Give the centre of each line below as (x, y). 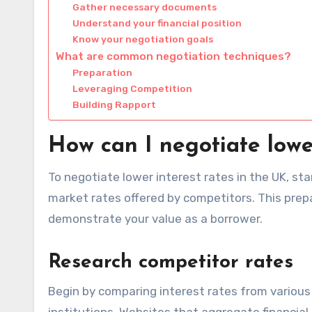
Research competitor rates (171, 262)
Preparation (103, 72)
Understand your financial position (157, 23)
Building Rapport (115, 104)
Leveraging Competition (133, 88)
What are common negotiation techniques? (173, 56)
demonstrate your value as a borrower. (155, 218)
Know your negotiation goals (143, 39)
